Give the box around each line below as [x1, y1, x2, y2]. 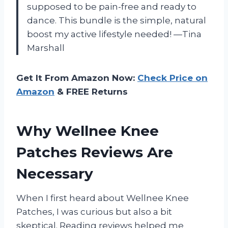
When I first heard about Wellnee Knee [16, 192, 189, 203]
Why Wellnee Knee [16, 122, 159, 139]
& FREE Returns [54, 86, 128, 97]
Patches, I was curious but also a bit [16, 206, 172, 217]
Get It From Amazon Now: [16, 72, 137, 83]
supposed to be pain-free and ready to [27, 1, 196, 12]
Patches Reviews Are [16, 143, 173, 161]
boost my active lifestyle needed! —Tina [27, 28, 202, 39]
